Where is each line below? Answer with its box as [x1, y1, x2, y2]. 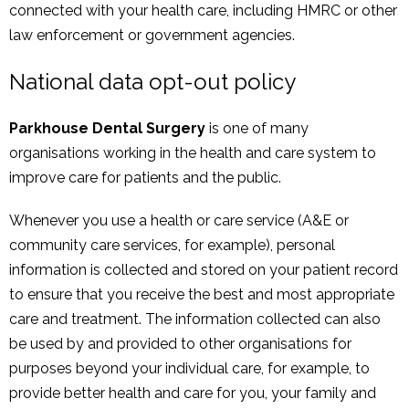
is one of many [205, 120, 309, 138]
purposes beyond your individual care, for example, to [9, 360, 370, 378]
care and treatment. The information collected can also [9, 310, 381, 329]
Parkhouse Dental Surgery [9, 120, 205, 138]
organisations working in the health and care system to [9, 144, 376, 163]
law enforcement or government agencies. [9, 26, 295, 44]
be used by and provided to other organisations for [9, 335, 351, 353]
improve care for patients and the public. [9, 169, 281, 187]
